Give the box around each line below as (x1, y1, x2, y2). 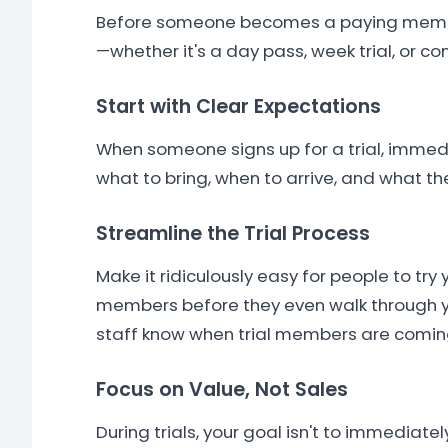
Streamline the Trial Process (96, 220, 370, 247)
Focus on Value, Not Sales (96, 376, 348, 403)
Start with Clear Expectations (96, 93, 381, 120)
